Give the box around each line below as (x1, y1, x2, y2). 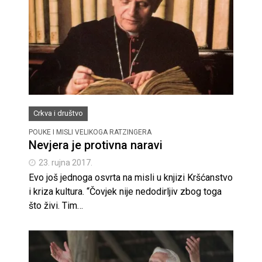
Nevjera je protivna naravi (29, 137, 163, 152)
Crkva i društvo (33, 108, 83, 118)
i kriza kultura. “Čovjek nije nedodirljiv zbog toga (29, 185, 222, 197)
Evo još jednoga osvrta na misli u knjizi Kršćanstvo (29, 171, 233, 183)
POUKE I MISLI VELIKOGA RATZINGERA (29, 127, 151, 136)
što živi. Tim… (29, 199, 83, 211)
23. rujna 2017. (39, 157, 92, 167)
